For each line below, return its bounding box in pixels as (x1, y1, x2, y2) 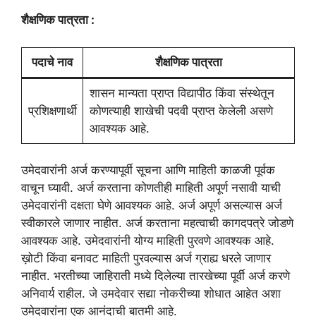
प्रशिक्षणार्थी (28, 103, 77, 118)
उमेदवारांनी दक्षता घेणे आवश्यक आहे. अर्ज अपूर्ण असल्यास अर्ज (21, 198, 282, 213)
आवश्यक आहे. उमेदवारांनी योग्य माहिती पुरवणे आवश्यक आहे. (21, 233, 274, 248)
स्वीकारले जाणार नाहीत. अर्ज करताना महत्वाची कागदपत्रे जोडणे (21, 216, 293, 231)
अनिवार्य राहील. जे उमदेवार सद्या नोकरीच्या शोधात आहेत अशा (21, 286, 281, 301)
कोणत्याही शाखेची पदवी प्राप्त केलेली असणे (89, 103, 273, 118)
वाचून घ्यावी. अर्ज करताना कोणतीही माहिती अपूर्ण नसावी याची (21, 181, 281, 195)
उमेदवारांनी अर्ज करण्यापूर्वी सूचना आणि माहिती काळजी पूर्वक (21, 163, 275, 178)
